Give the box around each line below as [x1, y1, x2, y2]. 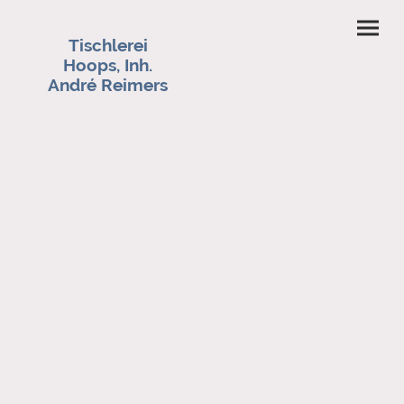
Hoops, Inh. [63, 54, 153, 75]
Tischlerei [68, 34, 148, 55]
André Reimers [48, 74, 169, 95]
